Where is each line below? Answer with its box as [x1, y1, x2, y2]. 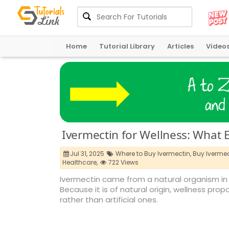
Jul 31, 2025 [70, 149, 106, 158]
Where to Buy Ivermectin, [115, 149, 191, 158]
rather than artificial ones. [60, 194, 158, 205]
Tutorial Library [99, 41, 155, 51]
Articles [167, 41, 194, 51]
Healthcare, [62, 158, 98, 167]
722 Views [107, 158, 139, 167]
